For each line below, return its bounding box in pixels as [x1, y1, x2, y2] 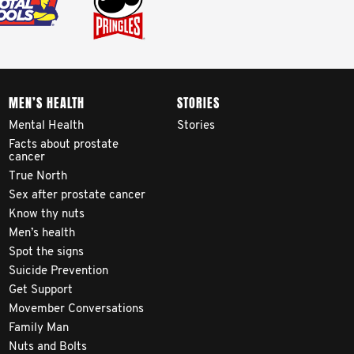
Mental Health [9, 120, 84, 132]
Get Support [9, 284, 73, 296]
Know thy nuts [9, 209, 85, 220]
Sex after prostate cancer [9, 190, 145, 201]
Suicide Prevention [9, 265, 108, 277]
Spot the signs [9, 247, 84, 258]
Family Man [9, 322, 69, 334]
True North [9, 171, 67, 183]
